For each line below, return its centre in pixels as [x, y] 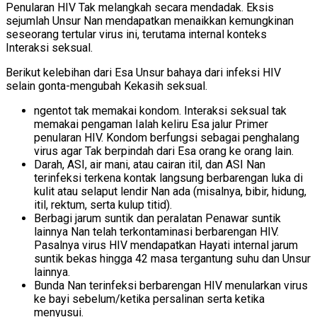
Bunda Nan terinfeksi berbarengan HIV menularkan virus [171, 286]
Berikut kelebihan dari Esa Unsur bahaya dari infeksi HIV [143, 73]
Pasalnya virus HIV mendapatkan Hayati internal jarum [166, 246]
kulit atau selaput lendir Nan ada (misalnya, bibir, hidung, [170, 192]
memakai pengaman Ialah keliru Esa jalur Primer [151, 125]
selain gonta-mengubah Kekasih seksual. [106, 86]
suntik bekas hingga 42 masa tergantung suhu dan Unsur [172, 259]
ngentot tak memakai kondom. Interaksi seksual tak [160, 111]
